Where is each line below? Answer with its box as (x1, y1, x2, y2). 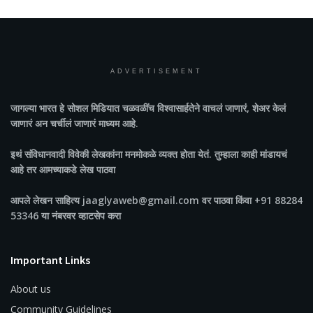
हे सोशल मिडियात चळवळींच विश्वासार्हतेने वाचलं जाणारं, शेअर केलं (57, 101, 286, 115)
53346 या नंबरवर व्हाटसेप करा (10, 209, 121, 223)
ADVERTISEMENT (110, 68, 203, 75)
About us (10, 282, 51, 296)
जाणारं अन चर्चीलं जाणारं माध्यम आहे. (10, 117, 138, 131)
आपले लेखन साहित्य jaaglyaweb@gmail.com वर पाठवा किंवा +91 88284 (10, 194, 303, 208)
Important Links (10, 253, 90, 268)
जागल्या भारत (10, 101, 57, 115)
